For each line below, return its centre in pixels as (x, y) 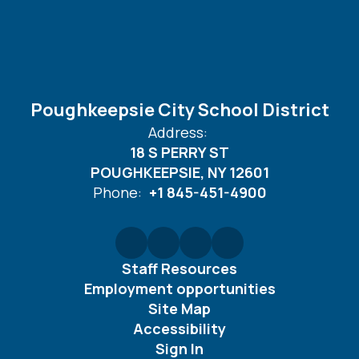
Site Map (179, 309)
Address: (177, 132)
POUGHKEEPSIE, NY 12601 (179, 172)
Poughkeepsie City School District (179, 110)
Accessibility (179, 329)
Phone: (117, 192)
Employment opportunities (179, 288)
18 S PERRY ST (179, 152)
